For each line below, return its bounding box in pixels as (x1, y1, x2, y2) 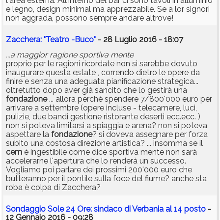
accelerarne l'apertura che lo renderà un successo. (6, 156, 186, 166)
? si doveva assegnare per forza (92, 130, 208, 139)
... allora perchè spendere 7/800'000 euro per (47, 94, 212, 104)
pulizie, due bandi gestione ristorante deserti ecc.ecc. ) (6, 112, 200, 122)
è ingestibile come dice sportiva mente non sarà (22, 147, 197, 157)
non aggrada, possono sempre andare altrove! (6, 13, 173, 23)
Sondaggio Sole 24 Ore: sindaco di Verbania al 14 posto (6, 204, 206, 214)
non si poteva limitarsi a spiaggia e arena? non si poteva (6, 121, 207, 131)
